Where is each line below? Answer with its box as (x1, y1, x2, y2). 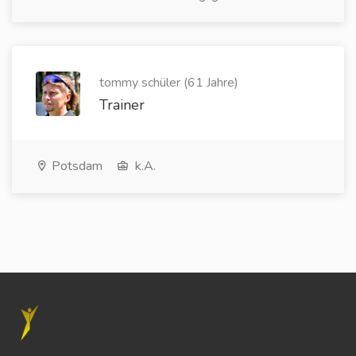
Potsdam (48, 157, 103, 175)
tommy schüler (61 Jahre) (99, 74, 238, 91)
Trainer (99, 95, 145, 114)
